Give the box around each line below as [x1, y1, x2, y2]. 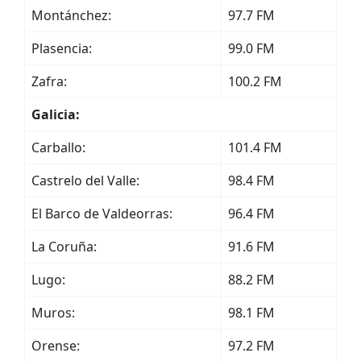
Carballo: [31, 139, 85, 156]
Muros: [31, 304, 75, 322]
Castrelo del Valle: [31, 172, 139, 189]
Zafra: [31, 73, 67, 90]
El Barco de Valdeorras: [31, 205, 172, 222]
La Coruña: [31, 238, 97, 255]
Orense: [31, 337, 80, 355]
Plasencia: [31, 39, 92, 57]
